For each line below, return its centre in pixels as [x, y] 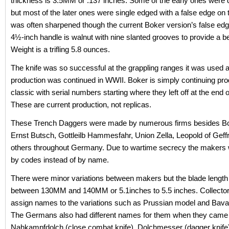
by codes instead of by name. [60, 159]
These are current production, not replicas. [81, 104]
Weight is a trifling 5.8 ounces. [60, 49]
